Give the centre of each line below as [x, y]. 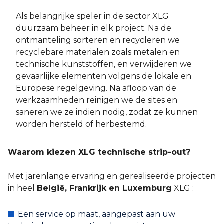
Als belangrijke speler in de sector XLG [92, 16]
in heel [22, 188]
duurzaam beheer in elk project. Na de [94, 28]
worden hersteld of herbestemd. [81, 124]
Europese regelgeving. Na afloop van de [96, 88]
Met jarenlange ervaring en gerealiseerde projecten [112, 176]
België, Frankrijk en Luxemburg [104, 188]
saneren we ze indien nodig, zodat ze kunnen [107, 112]
